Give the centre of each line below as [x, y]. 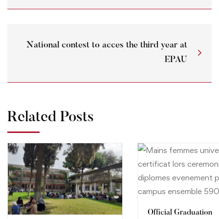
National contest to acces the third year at [107, 46]
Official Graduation [180, 212]
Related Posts [51, 118]
